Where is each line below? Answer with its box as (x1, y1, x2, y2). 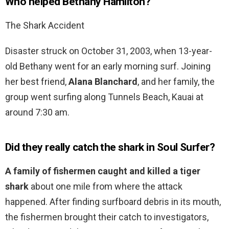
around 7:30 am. (5, 107, 70, 118)
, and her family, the (138, 76, 215, 87)
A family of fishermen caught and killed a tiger (5, 166, 200, 177)
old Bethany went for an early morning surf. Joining (5, 61, 211, 72)
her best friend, (5, 76, 68, 87)
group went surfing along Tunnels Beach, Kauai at (5, 91, 203, 103)
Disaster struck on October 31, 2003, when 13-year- (5, 45, 212, 57)
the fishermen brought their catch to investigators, (5, 212, 209, 223)
